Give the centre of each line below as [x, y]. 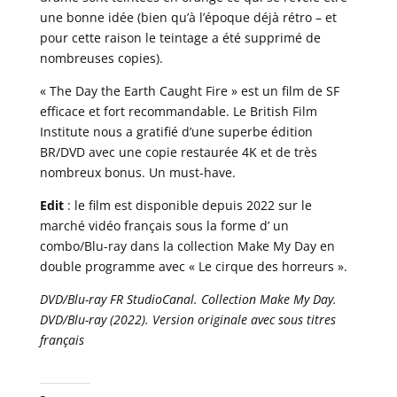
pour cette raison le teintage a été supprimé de [180, 37]
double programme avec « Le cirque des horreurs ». [193, 266]
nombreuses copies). [101, 58]
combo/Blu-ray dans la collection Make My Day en [187, 245]
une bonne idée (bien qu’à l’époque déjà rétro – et [188, 17]
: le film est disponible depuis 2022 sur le [187, 205]
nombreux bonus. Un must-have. [137, 172]
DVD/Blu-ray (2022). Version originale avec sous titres [187, 319]
